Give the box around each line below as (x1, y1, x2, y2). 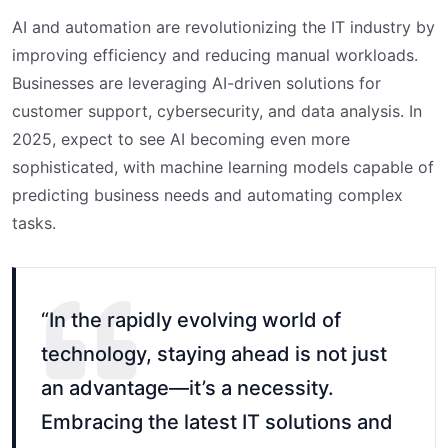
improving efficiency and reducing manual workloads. (12, 45, 418, 66)
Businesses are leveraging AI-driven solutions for (12, 73, 381, 94)
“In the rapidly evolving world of (41, 308, 341, 333)
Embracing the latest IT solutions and (41, 410, 393, 435)
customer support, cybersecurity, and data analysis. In (12, 101, 422, 122)
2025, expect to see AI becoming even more (12, 129, 350, 150)
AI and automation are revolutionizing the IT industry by (12, 17, 435, 38)
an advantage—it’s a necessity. (41, 376, 334, 401)
